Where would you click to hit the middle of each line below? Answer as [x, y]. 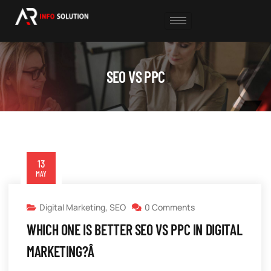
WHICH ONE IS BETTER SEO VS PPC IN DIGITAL [135, 230]
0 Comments [170, 207]
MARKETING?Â [62, 251]
